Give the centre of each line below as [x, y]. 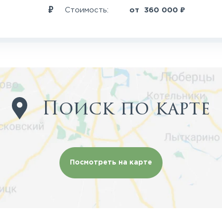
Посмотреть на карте [111, 163]
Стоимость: [88, 10]
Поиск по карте [126, 109]
